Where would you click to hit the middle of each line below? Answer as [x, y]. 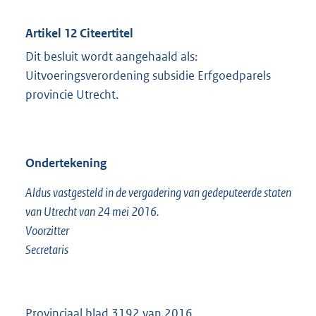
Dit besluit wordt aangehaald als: [111, 57]
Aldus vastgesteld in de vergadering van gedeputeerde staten [158, 193]
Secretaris [47, 250]
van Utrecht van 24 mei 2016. [92, 212]
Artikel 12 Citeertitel [79, 34]
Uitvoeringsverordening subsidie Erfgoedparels [148, 76]
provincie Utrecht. [72, 95]
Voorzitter [47, 231]
